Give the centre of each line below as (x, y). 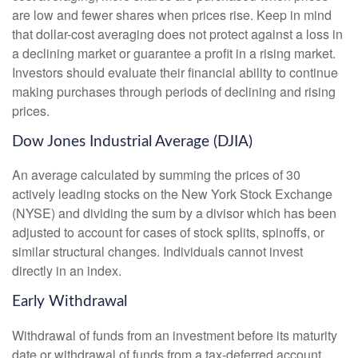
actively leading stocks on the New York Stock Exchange (172, 194)
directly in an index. (67, 271)
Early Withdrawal (70, 302)
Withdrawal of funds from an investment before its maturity (175, 335)
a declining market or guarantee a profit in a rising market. (174, 53)
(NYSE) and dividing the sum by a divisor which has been (174, 213)
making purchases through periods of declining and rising (174, 91)
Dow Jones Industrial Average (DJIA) (132, 141)
